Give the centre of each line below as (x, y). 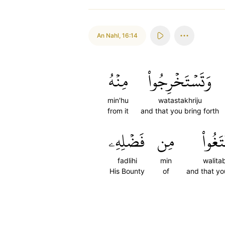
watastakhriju (180, 100)
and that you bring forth (180, 111)
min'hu (118, 100)
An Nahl (108, 35)
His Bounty (127, 171)
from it (118, 111)
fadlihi (127, 160)
